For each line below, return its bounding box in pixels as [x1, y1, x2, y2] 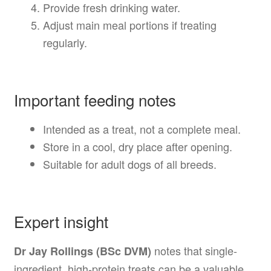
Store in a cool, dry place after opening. [42, 138, 232, 154]
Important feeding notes [13, 88, 176, 111]
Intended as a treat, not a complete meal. [42, 120, 241, 137]
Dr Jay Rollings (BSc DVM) [13, 243, 151, 260]
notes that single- [151, 243, 237, 259]
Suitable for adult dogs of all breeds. [42, 155, 217, 172]
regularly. [42, 34, 87, 50]
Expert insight [13, 210, 108, 233]
